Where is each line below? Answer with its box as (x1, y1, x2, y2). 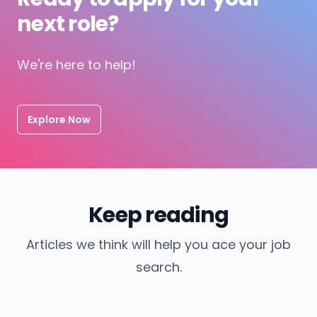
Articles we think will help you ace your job (26, 235, 291, 253)
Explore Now (28, 112, 91, 127)
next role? (17, 8, 119, 39)
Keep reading (88, 200, 229, 230)
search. (135, 258, 182, 276)
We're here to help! (17, 55, 136, 74)
